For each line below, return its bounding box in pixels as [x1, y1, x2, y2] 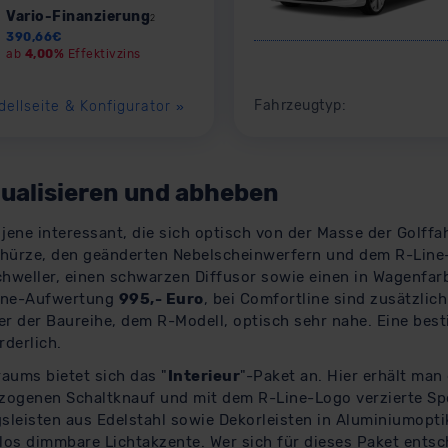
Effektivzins [64, 46, 141, 61]
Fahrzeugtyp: [254, 96, 350, 114]
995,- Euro [118, 290, 204, 309]
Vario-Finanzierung [6, 7, 150, 25]
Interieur [167, 367, 240, 386]
